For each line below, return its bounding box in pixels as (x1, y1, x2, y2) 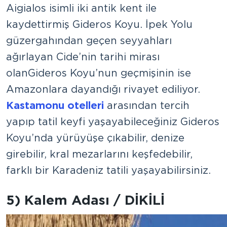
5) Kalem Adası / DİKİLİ (6, 192, 165, 208)
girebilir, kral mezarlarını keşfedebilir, (6, 147, 193, 160)
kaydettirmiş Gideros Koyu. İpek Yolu (6, 18, 193, 30)
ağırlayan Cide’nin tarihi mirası (6, 50, 160, 63)
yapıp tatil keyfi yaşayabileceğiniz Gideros (6, 115, 219, 128)
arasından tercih (104, 99, 190, 111)
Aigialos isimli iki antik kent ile (6, 2, 157, 14)
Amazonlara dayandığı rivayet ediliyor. (6, 83, 200, 95)
